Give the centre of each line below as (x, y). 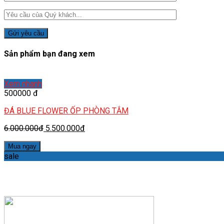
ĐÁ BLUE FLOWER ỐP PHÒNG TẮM (66, 110)
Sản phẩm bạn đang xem (49, 54)
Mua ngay (22, 146)
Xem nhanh (23, 83)
